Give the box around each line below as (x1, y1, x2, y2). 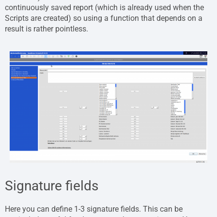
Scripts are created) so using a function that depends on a (5, 14, 202, 23)
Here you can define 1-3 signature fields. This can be (5, 204, 183, 214)
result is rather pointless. (5, 24, 88, 34)
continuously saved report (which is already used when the (5, 3, 204, 13)
